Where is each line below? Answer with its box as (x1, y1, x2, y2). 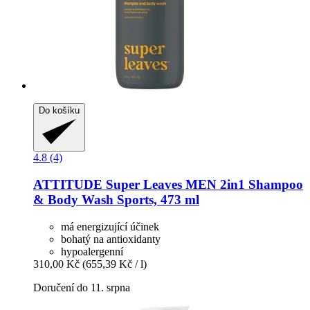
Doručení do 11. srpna (33, 281, 130, 293)
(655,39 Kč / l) (82, 257, 147, 270)
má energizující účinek (61, 220, 159, 232)
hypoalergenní (61, 245, 123, 257)
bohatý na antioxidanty (61, 232, 161, 245)
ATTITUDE (33, 176, 102, 192)
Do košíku (39, 104, 80, 116)
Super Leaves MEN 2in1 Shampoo (102, 176, 303, 192)
